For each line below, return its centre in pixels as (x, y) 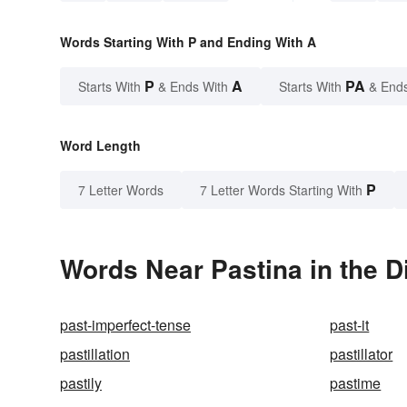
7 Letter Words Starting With (281, 189)
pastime (356, 382)
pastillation (95, 353)
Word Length (100, 145)
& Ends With (193, 86)
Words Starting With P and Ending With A (188, 41)
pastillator (362, 353)
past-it (350, 324)
